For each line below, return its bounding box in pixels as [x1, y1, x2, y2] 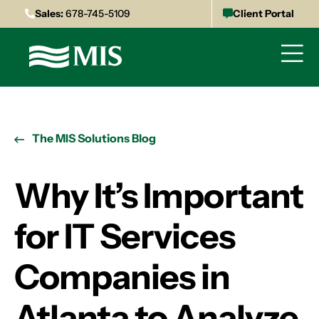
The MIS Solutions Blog [32, 131, 156, 145]
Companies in [14, 256, 231, 298]
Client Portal [233, 7, 294, 20]
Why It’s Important [14, 174, 303, 216]
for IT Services [14, 215, 235, 257]
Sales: [35, 7, 63, 20]
